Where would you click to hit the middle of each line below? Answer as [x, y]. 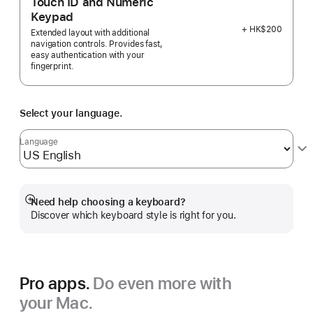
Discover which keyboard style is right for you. [133, 216]
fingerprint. [52, 67]
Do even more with [162, 284]
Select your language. [71, 114]
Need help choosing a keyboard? [108, 202]
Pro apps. [57, 284]
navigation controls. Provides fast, [97, 44]
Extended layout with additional [90, 33]
